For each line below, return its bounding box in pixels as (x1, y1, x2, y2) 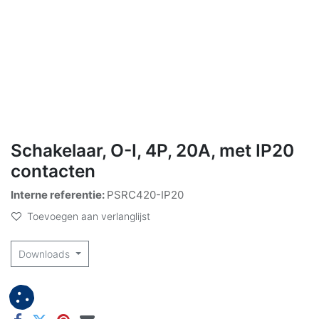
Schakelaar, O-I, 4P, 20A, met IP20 (11, 139, 294, 161)
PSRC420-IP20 (107, 187, 184, 202)
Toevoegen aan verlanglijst (27, 209, 150, 222)
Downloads (19, 247, 73, 260)
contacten (11, 159, 95, 182)
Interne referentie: (11, 187, 107, 202)
